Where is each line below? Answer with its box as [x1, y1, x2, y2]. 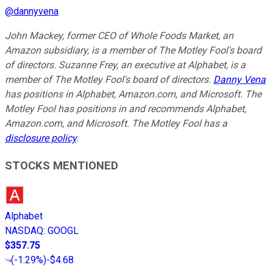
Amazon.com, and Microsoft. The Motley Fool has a [5, 117, 227, 129]
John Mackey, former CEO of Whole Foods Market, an [5, 29, 233, 41]
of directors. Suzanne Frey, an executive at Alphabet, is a [5, 58, 246, 71]
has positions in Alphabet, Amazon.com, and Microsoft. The [5, 88, 261, 100]
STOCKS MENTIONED [5, 158, 118, 172]
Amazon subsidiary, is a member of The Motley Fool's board [5, 44, 261, 56]
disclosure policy [5, 132, 76, 144]
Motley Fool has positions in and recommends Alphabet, [5, 102, 246, 115]
